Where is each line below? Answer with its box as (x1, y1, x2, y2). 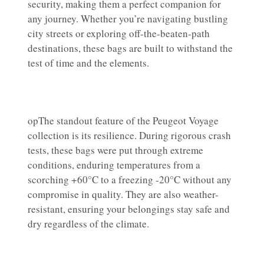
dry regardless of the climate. (28, 216, 149, 230)
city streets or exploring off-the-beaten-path (28, 26, 210, 40)
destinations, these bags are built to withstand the (28, 41, 233, 55)
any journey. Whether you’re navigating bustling (28, 11, 228, 25)
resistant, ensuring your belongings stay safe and (28, 202, 230, 216)
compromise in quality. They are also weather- (28, 187, 219, 201)
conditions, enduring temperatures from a (28, 157, 200, 171)
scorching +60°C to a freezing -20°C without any (28, 172, 232, 186)
